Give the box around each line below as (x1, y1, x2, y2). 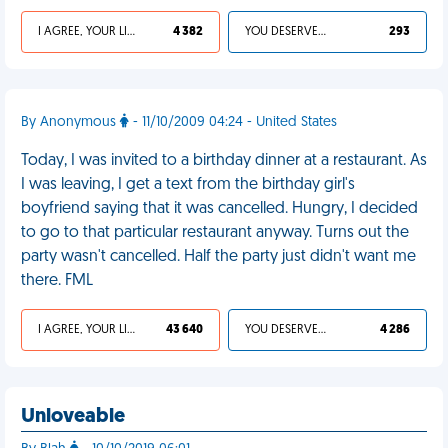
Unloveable (21, 407, 125, 427)
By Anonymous (21, 115, 120, 130)
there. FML (21, 273, 93, 289)
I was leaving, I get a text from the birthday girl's (21, 177, 355, 193)
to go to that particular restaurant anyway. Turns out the (21, 225, 409, 241)
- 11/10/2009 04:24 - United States (129, 115, 337, 130)
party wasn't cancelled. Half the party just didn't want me (21, 249, 416, 265)
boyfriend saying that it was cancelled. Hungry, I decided (21, 201, 418, 217)
